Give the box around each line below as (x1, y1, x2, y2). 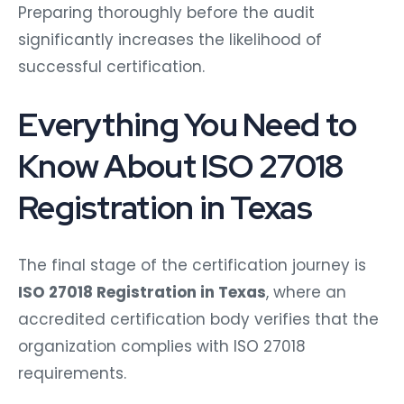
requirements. (18, 362, 126, 384)
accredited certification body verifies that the (18, 308, 379, 330)
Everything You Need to (18, 102, 357, 146)
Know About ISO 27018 (18, 143, 344, 188)
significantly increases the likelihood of (18, 28, 322, 50)
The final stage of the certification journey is (18, 253, 366, 276)
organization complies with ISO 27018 (18, 335, 306, 357)
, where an (266, 280, 346, 303)
